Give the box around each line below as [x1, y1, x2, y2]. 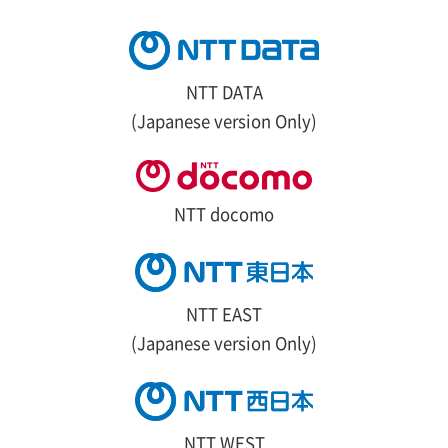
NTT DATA [185, 80, 263, 105]
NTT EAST [186, 302, 262, 327]
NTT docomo [174, 202, 274, 227]
